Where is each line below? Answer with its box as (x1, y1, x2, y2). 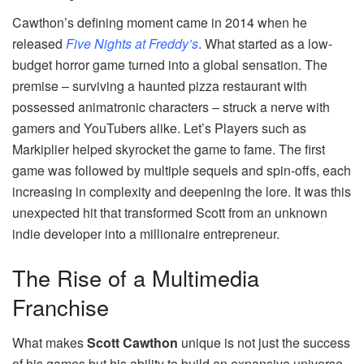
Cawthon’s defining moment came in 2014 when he (12, 13, 307, 32)
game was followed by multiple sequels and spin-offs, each (12, 161, 351, 180)
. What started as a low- (198, 34, 332, 54)
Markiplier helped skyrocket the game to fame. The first (12, 140, 325, 159)
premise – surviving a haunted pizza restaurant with (12, 76, 307, 96)
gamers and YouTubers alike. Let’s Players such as (12, 119, 306, 138)
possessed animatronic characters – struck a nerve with (12, 97, 330, 117)
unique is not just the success (178, 333, 350, 353)
